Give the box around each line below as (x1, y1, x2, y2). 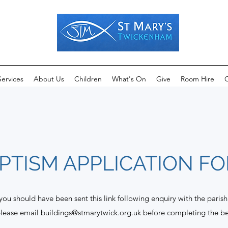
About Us (34, 74, 64, 83)
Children (74, 74, 102, 83)
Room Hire (181, 74, 214, 83)
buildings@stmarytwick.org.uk (41, 208, 141, 217)
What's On (112, 74, 146, 83)
